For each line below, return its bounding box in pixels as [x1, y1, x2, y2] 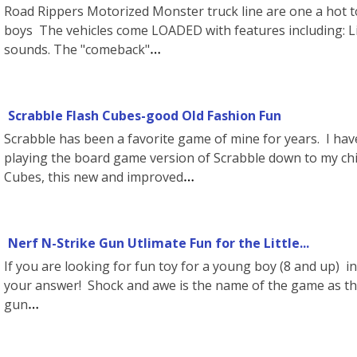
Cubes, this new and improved [4, 168, 183, 186]
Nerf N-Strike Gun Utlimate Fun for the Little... [8, 234, 309, 252]
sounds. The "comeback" [4, 41, 150, 58]
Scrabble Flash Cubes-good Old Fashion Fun [8, 107, 281, 124]
